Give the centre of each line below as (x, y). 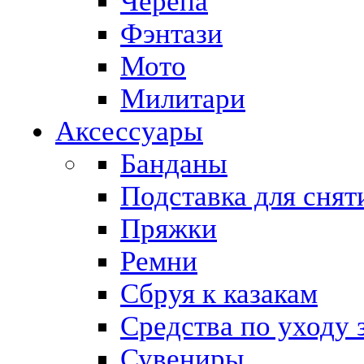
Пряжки (169, 229)
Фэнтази (171, 34)
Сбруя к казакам (219, 294)
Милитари (183, 99)
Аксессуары (129, 131)
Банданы (174, 164)
